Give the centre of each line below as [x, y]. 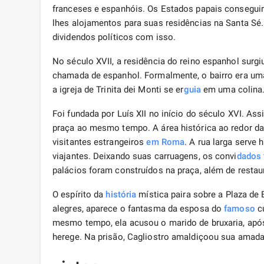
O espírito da [79, 195]
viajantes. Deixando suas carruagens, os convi [145, 156]
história [121, 195]
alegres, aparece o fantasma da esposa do [138, 209]
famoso [240, 209]
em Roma [166, 142]
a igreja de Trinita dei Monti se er [118, 90]
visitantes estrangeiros [100, 142]
